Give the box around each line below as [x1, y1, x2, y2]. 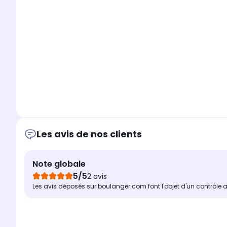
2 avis [87, 171, 107, 182]
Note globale [32, 158, 86, 170]
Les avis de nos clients [36, 128, 142, 141]
